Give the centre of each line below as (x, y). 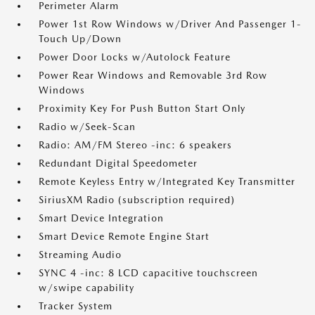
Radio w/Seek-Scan (87, 127)
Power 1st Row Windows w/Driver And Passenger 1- (170, 24)
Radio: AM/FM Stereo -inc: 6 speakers (135, 145)
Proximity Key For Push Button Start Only (142, 109)
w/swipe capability (86, 288)
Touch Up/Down (80, 39)
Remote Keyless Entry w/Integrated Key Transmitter (167, 182)
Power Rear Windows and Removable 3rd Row (153, 76)
